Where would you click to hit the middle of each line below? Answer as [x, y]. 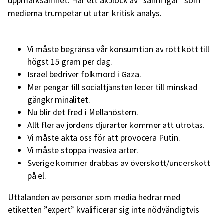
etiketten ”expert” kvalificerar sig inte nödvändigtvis [103, 209]
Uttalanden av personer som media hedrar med [94, 197]
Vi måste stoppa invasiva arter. [83, 150]
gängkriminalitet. [59, 99]
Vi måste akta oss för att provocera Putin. [104, 137]
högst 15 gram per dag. [70, 61]
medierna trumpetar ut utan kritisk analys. [85, 13]
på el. [37, 175]
